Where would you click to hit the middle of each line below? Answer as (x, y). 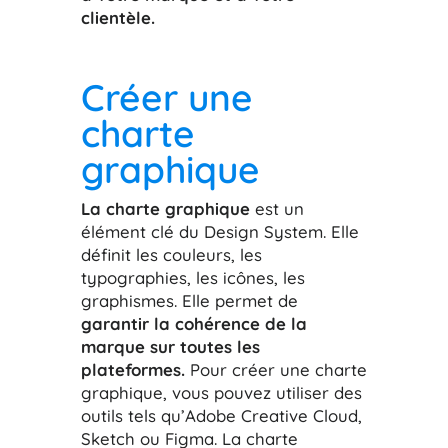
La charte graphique (165, 208)
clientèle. (117, 17)
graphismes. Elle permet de (189, 300)
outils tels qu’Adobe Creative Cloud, (221, 415)
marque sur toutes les (170, 346)
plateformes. (132, 369)
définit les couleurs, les (171, 254)
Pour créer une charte (275, 369)
